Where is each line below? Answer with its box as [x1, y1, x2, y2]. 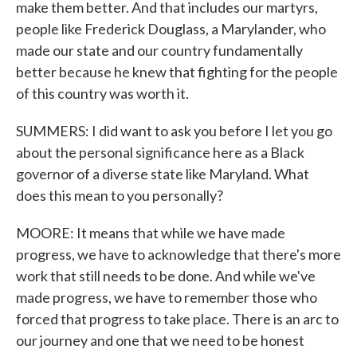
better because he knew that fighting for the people [16, 63, 338, 80]
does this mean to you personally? [16, 186, 223, 204]
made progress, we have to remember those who [16, 288, 317, 306]
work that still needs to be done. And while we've [16, 267, 316, 284]
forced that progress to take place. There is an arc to [16, 310, 339, 328]
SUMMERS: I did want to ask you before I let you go [16, 122, 332, 139]
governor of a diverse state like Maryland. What [16, 165, 309, 182]
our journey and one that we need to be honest [16, 331, 304, 349]
